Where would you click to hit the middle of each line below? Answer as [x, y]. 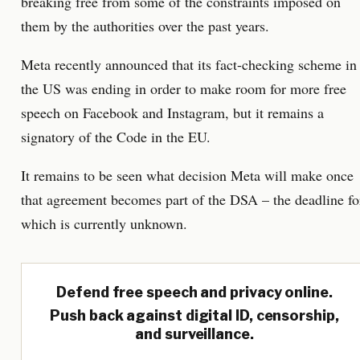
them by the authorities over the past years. [145, 26]
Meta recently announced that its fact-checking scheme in [189, 64]
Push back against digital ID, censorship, [194, 315]
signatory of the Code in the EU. [116, 137]
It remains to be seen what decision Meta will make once [187, 175]
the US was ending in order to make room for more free [184, 88]
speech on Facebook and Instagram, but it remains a [172, 112]
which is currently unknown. [104, 223]
